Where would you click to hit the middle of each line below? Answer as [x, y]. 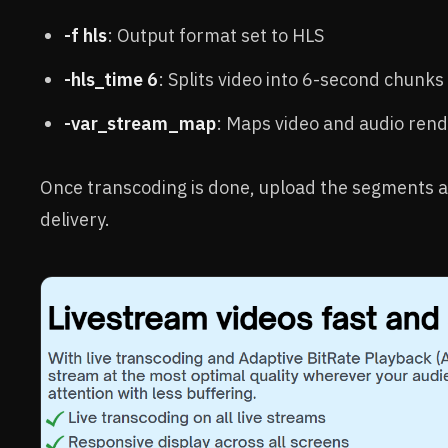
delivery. [75, 219]
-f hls [85, 35]
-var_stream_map [140, 123]
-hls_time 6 [111, 79]
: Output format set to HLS [215, 35]
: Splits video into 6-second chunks [301, 79]
